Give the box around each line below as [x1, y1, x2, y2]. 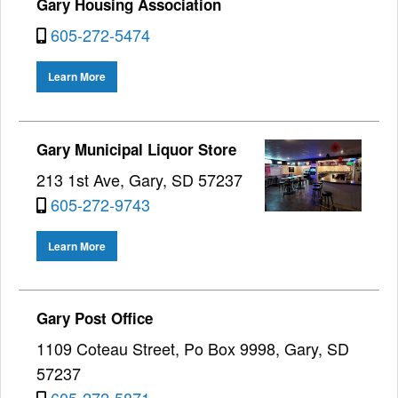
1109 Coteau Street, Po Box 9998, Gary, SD [36, 336, 349, 360]
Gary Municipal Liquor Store [36, 138, 236, 160]
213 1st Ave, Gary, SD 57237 [36, 167, 243, 191]
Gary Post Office [36, 306, 153, 329]
